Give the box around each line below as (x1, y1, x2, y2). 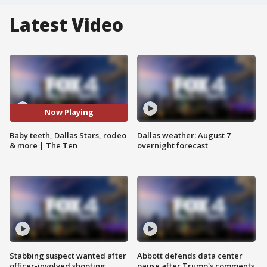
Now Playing (44, 107, 94, 118)
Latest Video (10, 13, 123, 37)
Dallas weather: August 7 (137, 129, 231, 141)
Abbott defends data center (137, 250, 243, 262)
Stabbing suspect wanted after (10, 250, 126, 262)
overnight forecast (137, 139, 208, 151)
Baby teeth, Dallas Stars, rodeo (10, 129, 126, 141)
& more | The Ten (10, 139, 77, 151)
